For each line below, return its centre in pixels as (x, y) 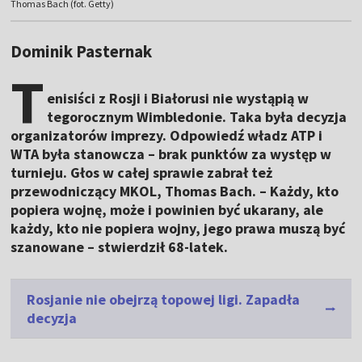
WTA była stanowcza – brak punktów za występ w (171, 154)
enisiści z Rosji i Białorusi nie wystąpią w (178, 99)
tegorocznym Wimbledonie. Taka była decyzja (197, 117)
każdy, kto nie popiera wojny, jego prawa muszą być (178, 229)
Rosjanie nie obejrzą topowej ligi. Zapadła (164, 300)
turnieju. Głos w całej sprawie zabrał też (142, 173)
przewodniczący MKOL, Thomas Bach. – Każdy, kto (175, 192)
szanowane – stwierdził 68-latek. (120, 247)
